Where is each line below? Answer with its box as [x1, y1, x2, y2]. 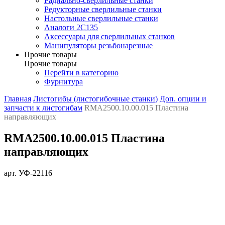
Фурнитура [44, 77, 83, 86]
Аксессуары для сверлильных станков [44, 32, 175, 41]
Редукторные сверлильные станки [44, 5, 162, 14]
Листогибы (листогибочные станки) [33, 94, 158, 103]
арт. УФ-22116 [4, 169, 52, 178]
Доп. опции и [160, 94, 206, 103]
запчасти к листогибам [4, 103, 82, 113]
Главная [4, 94, 31, 103]
